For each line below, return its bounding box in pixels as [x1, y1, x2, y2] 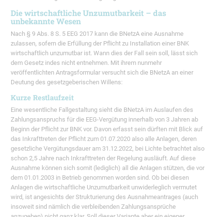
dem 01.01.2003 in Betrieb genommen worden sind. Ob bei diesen [11, 173, 189, 181]
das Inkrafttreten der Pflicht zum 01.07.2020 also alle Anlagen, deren [11, 135, 197, 142]
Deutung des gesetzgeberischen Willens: [11, 78, 123, 86]
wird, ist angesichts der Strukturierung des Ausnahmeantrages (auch [11, 193, 199, 201]
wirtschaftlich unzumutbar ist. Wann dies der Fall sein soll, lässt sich [11, 49, 198, 57]
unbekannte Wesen [11, 16, 81, 27]
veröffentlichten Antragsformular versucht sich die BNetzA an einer [11, 69, 194, 77]
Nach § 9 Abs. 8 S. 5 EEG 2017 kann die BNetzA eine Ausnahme [11, 30, 184, 38]
